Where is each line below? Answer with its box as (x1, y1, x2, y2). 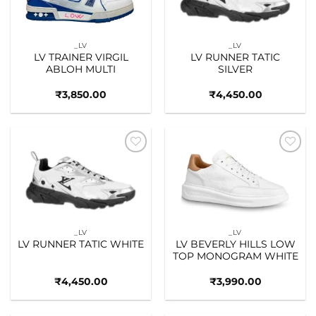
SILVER (218, 63, 253, 75)
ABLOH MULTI (46, 63, 116, 75)
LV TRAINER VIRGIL (33, 51, 128, 63)
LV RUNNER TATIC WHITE (18, 238, 144, 250)
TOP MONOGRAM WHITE (172, 250, 298, 262)
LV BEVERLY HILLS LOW (175, 238, 296, 250)
